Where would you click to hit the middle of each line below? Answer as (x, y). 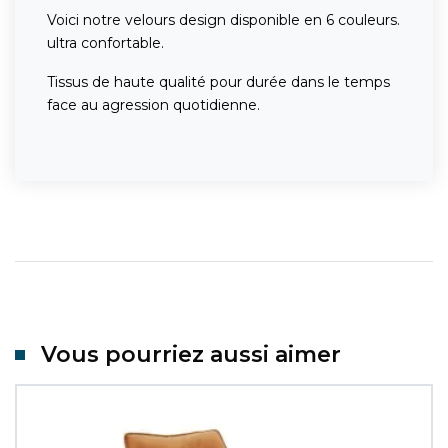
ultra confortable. (105, 42)
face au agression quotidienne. (153, 104)
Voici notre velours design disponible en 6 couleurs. (223, 19)
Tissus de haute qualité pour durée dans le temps (218, 81)
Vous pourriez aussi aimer (191, 354)
